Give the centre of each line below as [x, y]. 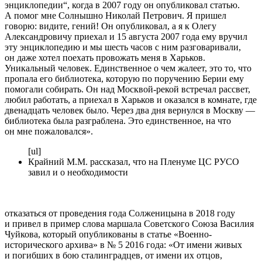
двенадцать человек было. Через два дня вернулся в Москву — [130, 111]
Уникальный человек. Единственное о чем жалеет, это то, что [128, 68]
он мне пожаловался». [49, 132]
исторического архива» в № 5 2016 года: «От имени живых [123, 245]
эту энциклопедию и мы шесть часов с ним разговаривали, [123, 47]
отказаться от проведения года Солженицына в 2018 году [120, 213]
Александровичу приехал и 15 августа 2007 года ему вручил [126, 37]
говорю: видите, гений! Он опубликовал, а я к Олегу [111, 26]
